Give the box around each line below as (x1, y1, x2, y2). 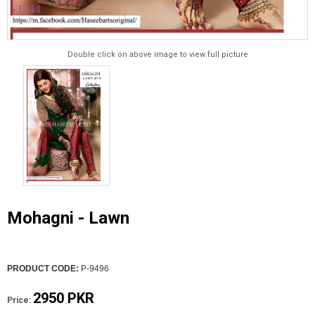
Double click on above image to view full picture (67, 50, 248, 60)
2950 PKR (33, 290, 94, 307)
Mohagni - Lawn (7, 208, 129, 228)
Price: (7, 295, 31, 305)
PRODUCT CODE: (7, 264, 79, 274)
